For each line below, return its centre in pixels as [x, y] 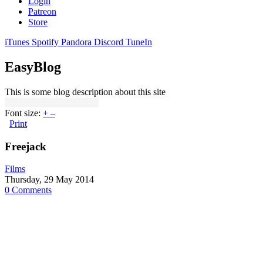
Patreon [42, 11]
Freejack [26, 146]
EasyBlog [33, 67]
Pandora [76, 42]
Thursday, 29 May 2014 [49, 180]
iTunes [17, 42]
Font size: [23, 113]
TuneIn [139, 42]
